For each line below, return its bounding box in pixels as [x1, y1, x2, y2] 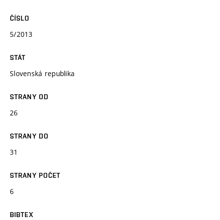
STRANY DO [10, 132, 49, 140]
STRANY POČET [10, 171, 61, 179]
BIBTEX [10, 210, 33, 219]
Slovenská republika [10, 68, 75, 78]
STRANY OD [10, 92, 49, 101]
